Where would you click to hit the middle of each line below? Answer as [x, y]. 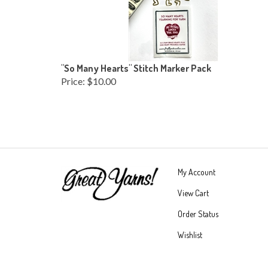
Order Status [198, 211]
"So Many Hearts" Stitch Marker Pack [136, 65]
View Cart [193, 190]
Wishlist [190, 232]
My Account [197, 169]
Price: [73, 78]
